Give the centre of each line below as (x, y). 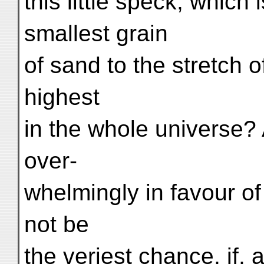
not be (57, 224)
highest (62, 97)
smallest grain (96, 33)
